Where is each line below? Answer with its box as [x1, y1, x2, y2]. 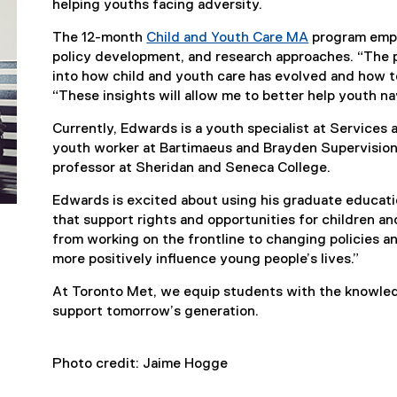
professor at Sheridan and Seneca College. [52, 161, 331, 175]
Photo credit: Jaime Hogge [52, 357, 229, 371]
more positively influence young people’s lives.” [52, 253, 360, 267]
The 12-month [52, 31, 147, 45]
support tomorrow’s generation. [52, 305, 260, 319]
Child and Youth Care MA [146, 31, 309, 45]
